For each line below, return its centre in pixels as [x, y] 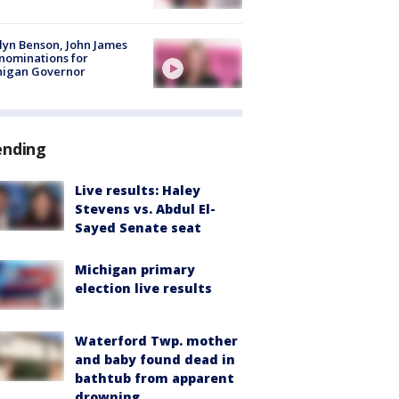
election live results [143, 288]
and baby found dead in [155, 360]
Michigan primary [135, 269]
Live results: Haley [138, 190]
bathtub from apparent [155, 379]
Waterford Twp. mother [156, 341]
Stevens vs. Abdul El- [145, 208]
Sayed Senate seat [138, 227]
